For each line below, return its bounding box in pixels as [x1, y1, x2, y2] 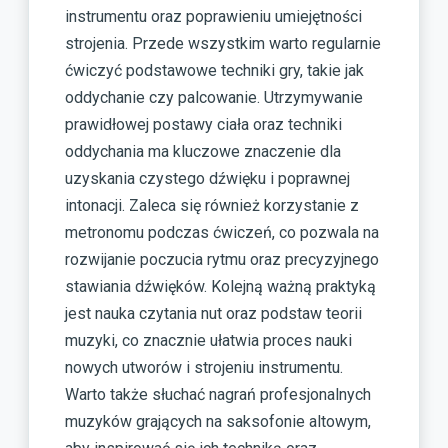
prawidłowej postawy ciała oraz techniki [65, 114, 342, 134]
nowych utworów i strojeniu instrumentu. [65, 357, 343, 377]
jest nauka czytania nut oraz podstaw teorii [65, 303, 362, 323]
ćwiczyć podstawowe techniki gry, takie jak [65, 60, 364, 80]
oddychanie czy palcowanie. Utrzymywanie [65, 87, 363, 107]
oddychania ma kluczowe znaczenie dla [65, 141, 341, 161]
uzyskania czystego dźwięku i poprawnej [65, 168, 350, 188]
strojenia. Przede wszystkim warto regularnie [65, 33, 381, 53]
